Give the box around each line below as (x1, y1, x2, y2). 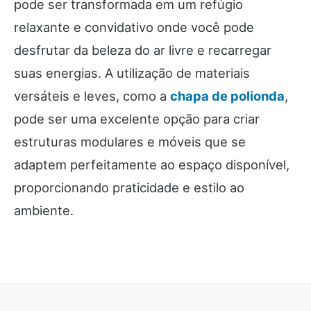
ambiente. (14, 203, 74, 219)
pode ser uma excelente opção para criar (14, 111, 260, 127)
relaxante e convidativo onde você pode (14, 19, 254, 35)
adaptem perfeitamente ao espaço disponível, (14, 157, 289, 173)
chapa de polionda (170, 88, 285, 104)
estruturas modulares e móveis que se (14, 134, 246, 150)
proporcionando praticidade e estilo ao (14, 180, 244, 196)
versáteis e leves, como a (14, 88, 170, 104)
